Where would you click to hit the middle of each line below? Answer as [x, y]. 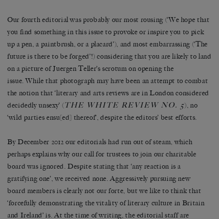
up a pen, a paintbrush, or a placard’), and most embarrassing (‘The [108, 44]
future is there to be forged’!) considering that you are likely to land [109, 56]
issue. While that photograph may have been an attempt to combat [108, 81]
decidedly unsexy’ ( [36, 105]
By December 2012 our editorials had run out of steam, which [100, 142]
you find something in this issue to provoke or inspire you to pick [106, 32]
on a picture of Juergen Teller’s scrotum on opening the [91, 68]
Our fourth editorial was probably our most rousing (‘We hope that [109, 20]
